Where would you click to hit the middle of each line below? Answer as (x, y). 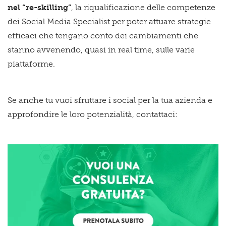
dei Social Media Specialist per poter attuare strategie (109, 21)
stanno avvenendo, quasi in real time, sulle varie (101, 49)
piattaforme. (31, 64)
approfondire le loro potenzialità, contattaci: (93, 114)
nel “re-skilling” (39, 7)
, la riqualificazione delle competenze (143, 7)
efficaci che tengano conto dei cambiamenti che (103, 35)
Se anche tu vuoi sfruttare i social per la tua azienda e (110, 100)
